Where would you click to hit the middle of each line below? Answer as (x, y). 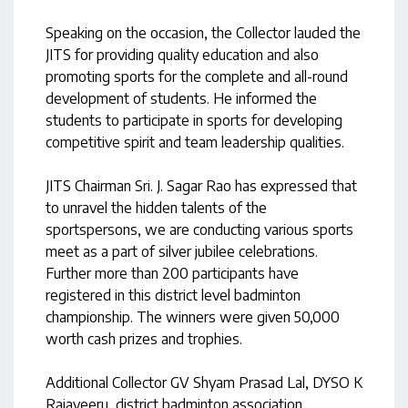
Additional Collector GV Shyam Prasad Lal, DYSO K (204, 383)
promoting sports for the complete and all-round (197, 77)
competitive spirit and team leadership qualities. (195, 143)
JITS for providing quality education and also (182, 55)
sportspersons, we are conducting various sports (199, 230)
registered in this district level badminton (173, 296)
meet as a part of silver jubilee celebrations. (182, 252)
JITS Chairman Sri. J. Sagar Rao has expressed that (201, 186)
